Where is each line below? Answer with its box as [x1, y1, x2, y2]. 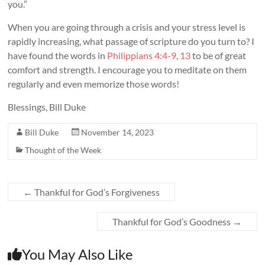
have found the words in [8, 49, 108, 61]
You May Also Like [22, 245, 134, 263]
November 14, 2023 [81, 127, 154, 137]
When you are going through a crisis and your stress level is [8, 21, 246, 33]
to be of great [190, 49, 247, 61]
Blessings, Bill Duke [8, 101, 86, 112]
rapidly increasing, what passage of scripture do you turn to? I [8, 35, 255, 47]
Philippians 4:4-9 [107, 49, 177, 61]
